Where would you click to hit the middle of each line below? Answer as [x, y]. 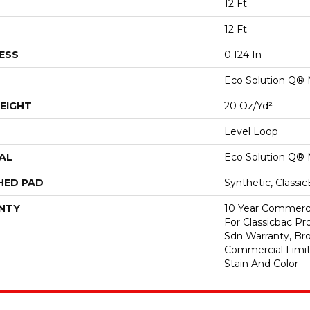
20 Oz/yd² [248, 106]
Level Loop [251, 131]
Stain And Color [261, 264]
